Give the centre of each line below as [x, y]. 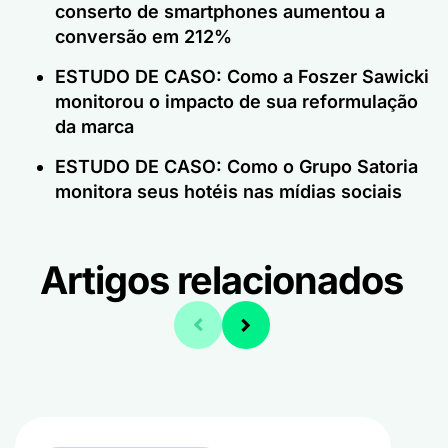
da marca [94, 126]
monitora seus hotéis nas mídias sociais [228, 191]
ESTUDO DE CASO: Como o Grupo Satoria [236, 166]
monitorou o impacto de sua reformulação [236, 101]
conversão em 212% [143, 36]
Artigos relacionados [222, 279]
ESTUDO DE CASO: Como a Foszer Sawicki [242, 76]
